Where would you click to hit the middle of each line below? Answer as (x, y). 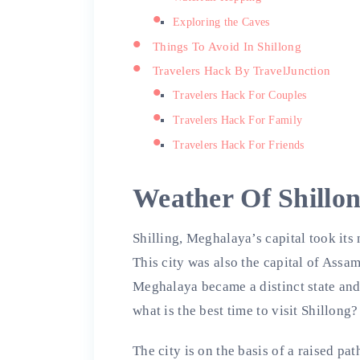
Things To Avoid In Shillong (227, 46)
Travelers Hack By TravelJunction (242, 70)
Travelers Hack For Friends (239, 145)
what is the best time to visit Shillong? (245, 310)
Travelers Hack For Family (238, 120)
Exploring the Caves (221, 22)
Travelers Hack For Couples (240, 95)
